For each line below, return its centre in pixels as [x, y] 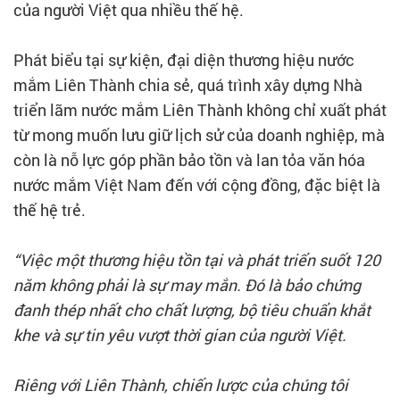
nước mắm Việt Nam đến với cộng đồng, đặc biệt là [197, 184]
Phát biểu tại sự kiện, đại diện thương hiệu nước [184, 59]
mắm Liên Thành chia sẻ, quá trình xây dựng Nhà [188, 84]
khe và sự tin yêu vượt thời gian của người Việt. [182, 334]
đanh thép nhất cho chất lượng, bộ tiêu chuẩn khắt [192, 309]
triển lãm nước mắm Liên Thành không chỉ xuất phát [200, 109]
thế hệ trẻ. [51, 209]
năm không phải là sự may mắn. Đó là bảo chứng [187, 284]
